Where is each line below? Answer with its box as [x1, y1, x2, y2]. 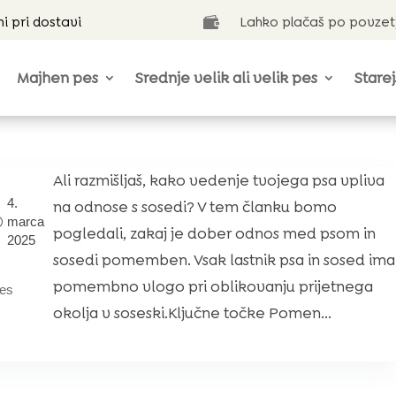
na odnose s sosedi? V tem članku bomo [53, 197, 338, 217]
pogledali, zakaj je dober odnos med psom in [53, 224, 377, 243]
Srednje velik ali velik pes [135, 68, 318, 88]
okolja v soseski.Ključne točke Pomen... [53, 303, 332, 323]
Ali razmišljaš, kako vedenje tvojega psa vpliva [53, 171, 385, 190]
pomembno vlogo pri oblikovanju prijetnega [53, 277, 374, 296]
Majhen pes [17, 68, 99, 88]
